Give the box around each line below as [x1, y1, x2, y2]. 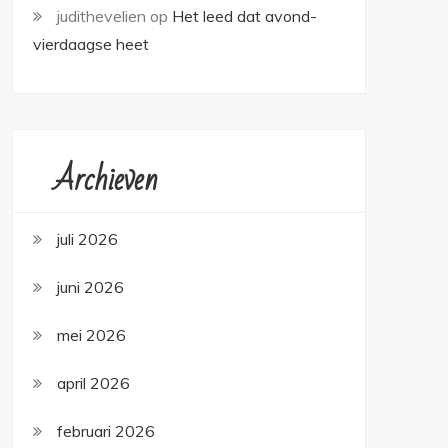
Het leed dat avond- [172, 6, 317, 26]
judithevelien [57, 6, 146, 26]
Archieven [53, 150, 158, 209]
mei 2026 [57, 325, 126, 345]
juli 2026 [57, 229, 118, 249]
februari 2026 [57, 421, 155, 441]
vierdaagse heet [33, 34, 149, 54]
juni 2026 [57, 277, 124, 297]
